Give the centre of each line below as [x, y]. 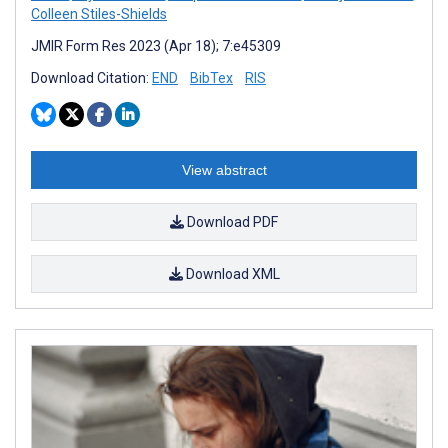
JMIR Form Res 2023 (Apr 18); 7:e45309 [156, 45]
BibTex [211, 77]
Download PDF [231, 221]
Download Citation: [91, 77]
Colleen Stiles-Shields [99, 13]
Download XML [231, 273]
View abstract [224, 169]
